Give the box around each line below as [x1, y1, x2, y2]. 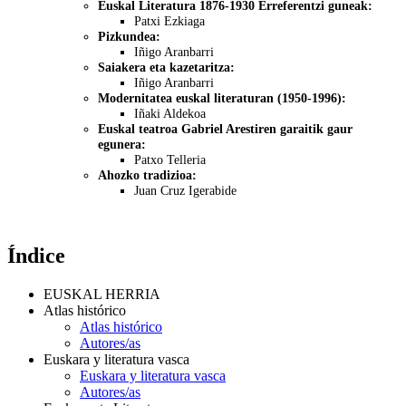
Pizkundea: [98, 28, 160, 43]
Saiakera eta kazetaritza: [98, 59, 235, 74]
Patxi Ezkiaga [134, 13, 205, 28]
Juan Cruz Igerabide [134, 182, 237, 198]
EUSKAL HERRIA [43, 285, 160, 302]
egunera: [98, 136, 146, 151]
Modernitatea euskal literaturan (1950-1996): [98, 90, 346, 105]
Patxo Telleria [134, 151, 206, 167]
